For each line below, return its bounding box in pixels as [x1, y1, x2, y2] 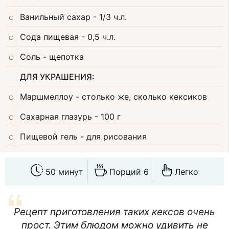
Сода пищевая [20, 31, 79, 42]
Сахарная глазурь [20, 111, 92, 122]
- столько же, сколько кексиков [76, 91, 207, 102]
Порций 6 [109, 166, 149, 177]
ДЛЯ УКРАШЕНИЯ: [20, 71, 95, 82]
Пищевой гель [20, 131, 78, 142]
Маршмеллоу [20, 91, 73, 102]
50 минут [45, 166, 83, 177]
